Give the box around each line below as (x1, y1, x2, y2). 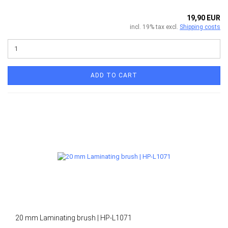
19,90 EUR (187, 13, 220, 22)
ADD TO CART (91, 71, 137, 79)
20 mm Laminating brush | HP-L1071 (15, 213, 132, 222)
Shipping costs (180, 23, 220, 31)
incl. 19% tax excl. (130, 23, 180, 31)
